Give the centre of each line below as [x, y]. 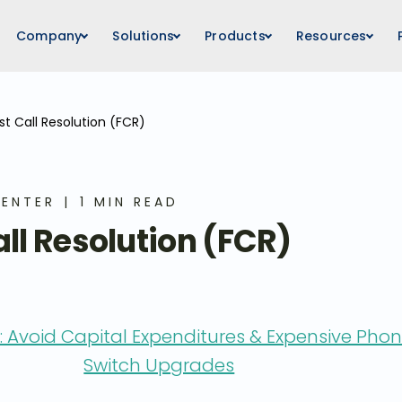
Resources [331, 35]
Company [49, 35]
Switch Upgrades [159, 365]
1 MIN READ [129, 202]
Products [235, 35]
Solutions [144, 35]
